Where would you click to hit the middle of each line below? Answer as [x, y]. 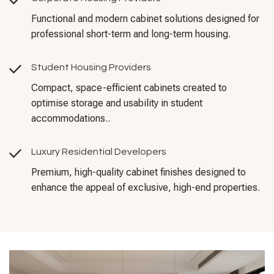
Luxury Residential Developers [99, 151]
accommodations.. [71, 118]
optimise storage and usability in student [117, 103]
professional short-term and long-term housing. [131, 34]
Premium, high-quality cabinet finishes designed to [139, 172]
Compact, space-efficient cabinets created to [129, 87]
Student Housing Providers [91, 67]
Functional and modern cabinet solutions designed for [145, 18]
